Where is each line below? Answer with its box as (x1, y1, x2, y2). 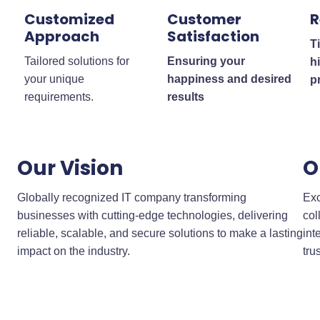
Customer (166, 9, 241, 29)
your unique (24, 72, 84, 85)
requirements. (24, 90, 94, 103)
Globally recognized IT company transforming (16, 191, 246, 204)
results (166, 90, 204, 103)
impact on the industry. (16, 245, 130, 258)
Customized (24, 9, 114, 29)
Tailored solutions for (24, 54, 129, 67)
